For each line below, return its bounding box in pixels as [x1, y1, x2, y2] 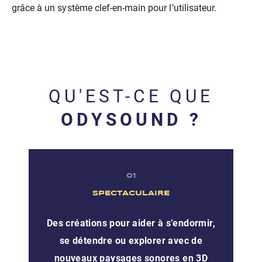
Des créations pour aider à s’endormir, [46, 217, 216, 229]
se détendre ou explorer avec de [59, 235, 203, 246]
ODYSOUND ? [60, 109, 202, 130]
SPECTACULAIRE [92, 189, 170, 196]
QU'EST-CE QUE [49, 85, 213, 106]
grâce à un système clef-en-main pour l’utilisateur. [12, 2, 217, 13]
